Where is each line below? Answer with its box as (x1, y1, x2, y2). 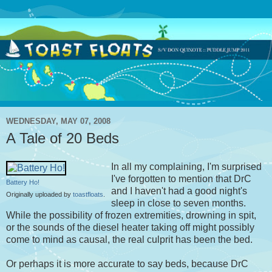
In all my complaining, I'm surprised (111, 161, 262, 172)
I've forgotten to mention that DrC (111, 174, 251, 185)
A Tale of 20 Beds (6, 129, 119, 146)
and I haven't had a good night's (111, 186, 247, 197)
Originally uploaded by (6, 191, 73, 199)
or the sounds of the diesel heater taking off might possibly (6, 222, 254, 233)
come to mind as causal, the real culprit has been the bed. (6, 234, 253, 245)
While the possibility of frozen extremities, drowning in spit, (6, 210, 256, 221)
